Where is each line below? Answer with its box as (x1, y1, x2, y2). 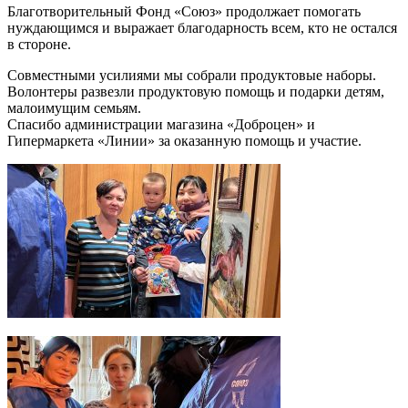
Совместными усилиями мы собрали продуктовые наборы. (7, 67, 376, 83)
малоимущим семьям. (7, 100, 141, 116)
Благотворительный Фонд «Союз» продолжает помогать (7, 4, 361, 19)
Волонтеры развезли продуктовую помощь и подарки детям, (7, 84, 384, 99)
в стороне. (7, 36, 71, 52)
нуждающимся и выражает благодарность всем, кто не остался (7, 20, 397, 36)
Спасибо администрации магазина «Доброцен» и (7, 117, 315, 132)
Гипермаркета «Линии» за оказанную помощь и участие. (7, 133, 362, 148)
